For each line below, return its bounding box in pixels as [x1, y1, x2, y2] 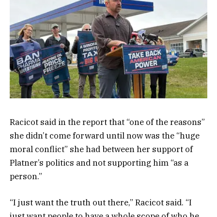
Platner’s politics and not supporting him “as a [10, 157, 188, 168]
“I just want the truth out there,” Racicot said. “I [10, 197, 192, 208]
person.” [10, 170, 42, 182]
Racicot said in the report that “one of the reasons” [10, 116, 205, 127]
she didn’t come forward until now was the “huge [10, 130, 200, 141]
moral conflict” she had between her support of [10, 143, 193, 155]
